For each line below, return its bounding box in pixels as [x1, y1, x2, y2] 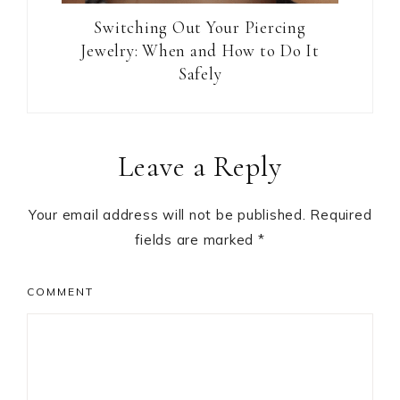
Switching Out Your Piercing [94, 16, 306, 37]
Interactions [26, 149, 179, 187]
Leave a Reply [118, 148, 282, 184]
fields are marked [135, 230, 258, 248]
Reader [26, 112, 113, 149]
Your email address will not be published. [28, 205, 306, 223]
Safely [178, 62, 222, 84]
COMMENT [27, 284, 94, 298]
